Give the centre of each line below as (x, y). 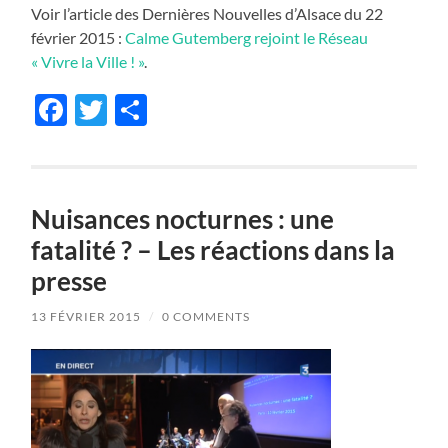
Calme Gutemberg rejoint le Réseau (247, 37)
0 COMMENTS (206, 316)
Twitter (159, 109)
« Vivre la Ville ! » (88, 61)
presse (69, 280)
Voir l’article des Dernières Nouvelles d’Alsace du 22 (207, 13)
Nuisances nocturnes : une (183, 218)
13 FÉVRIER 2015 (86, 316)
